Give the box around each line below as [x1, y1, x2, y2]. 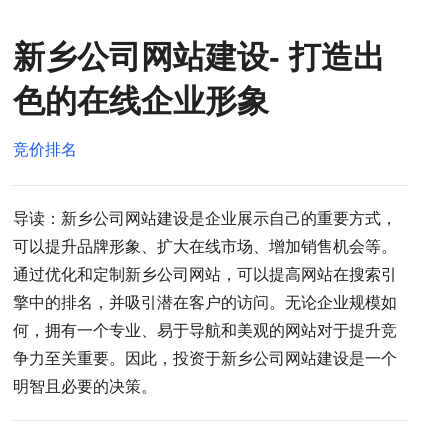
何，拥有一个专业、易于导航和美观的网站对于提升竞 [13, 322, 398, 340]
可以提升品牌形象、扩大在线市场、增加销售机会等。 [13, 238, 398, 256]
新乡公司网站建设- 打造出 [13, 39, 386, 75]
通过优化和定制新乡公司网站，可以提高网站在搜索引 [13, 266, 398, 284]
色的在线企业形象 [13, 83, 270, 119]
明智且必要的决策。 [13, 378, 158, 396]
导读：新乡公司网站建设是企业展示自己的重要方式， [13, 210, 398, 228]
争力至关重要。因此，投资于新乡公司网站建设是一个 [13, 350, 398, 368]
